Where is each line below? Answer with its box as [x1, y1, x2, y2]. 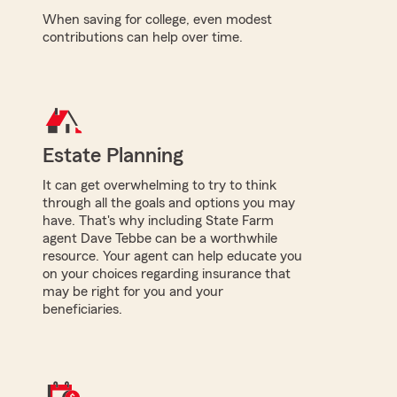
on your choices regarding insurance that [43, 266, 291, 281]
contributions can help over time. [43, 29, 243, 44]
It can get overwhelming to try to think [43, 177, 276, 192]
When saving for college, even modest [43, 12, 272, 27]
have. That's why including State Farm [43, 213, 274, 228]
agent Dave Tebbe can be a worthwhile [43, 230, 277, 245]
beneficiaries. [43, 301, 122, 316]
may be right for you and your [43, 284, 223, 299]
